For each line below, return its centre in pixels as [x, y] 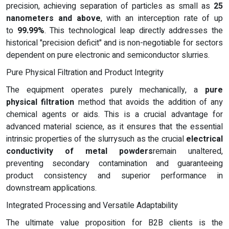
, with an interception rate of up [162, 19]
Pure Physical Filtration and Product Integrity [85, 73]
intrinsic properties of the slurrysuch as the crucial [96, 139]
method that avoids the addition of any [148, 102]
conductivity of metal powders [79, 152]
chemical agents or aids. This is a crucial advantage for [114, 115]
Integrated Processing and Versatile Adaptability [92, 206]
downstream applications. [51, 188]
